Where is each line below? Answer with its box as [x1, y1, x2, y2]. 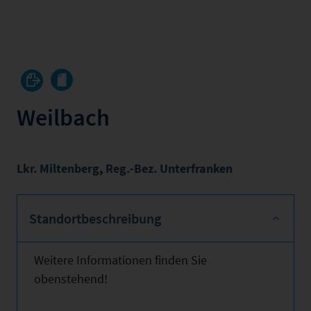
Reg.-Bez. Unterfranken [106, 160, 233, 176]
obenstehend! [34, 271, 108, 287]
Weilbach [17, 103, 110, 132]
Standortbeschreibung [29, 210, 161, 227]
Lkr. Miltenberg [17, 160, 99, 176]
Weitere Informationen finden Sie [34, 252, 207, 268]
